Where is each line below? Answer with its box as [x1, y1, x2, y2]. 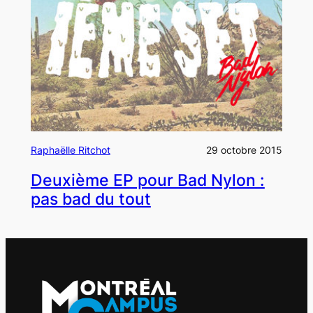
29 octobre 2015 [206, 144, 283, 156]
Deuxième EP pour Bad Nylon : [30, 170, 265, 191]
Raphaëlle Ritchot [30, 144, 110, 156]
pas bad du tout [30, 189, 151, 210]
